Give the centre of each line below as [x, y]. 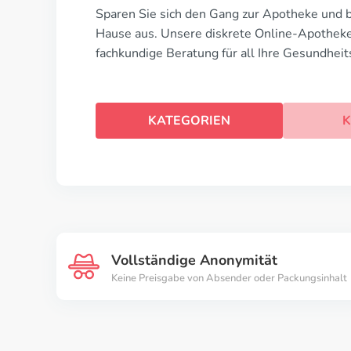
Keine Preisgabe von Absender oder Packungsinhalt [229, 278]
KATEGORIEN [189, 121]
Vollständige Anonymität [194, 260]
